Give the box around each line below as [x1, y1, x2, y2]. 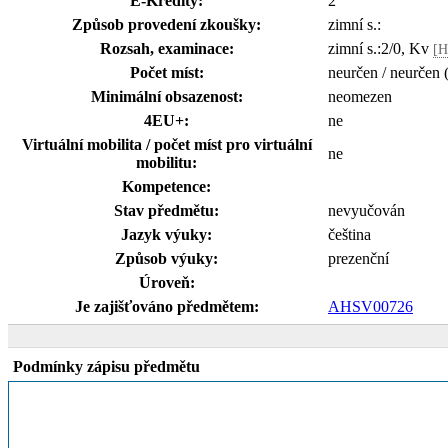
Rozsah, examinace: [99, 40, 234, 57]
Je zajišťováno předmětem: [74, 298, 259, 315]
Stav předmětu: [114, 202, 219, 219]
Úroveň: [138, 274, 195, 291]
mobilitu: [136, 154, 197, 171]
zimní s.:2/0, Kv [328, 40, 433, 57]
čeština [328, 226, 371, 243]
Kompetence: [122, 178, 211, 195]
